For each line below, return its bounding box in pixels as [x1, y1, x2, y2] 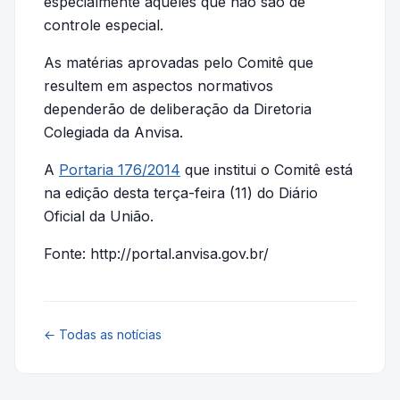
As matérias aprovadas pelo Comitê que [44, 54, 313, 71]
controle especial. [44, 16, 163, 34]
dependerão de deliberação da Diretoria [44, 100, 312, 118]
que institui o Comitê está [180, 161, 353, 179]
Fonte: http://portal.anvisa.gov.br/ [44, 245, 269, 262]
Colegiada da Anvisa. [44, 123, 183, 141]
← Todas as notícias [44, 327, 162, 342]
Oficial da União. [44, 207, 154, 225]
